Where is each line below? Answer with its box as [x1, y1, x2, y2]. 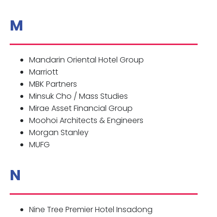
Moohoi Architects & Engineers [29, 115, 143, 126]
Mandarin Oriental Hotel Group [29, 54, 144, 66]
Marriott [29, 66, 58, 78]
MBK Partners [29, 78, 77, 90]
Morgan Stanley [29, 127, 89, 139]
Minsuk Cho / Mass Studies [29, 91, 128, 102]
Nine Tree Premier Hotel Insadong [29, 204, 153, 216]
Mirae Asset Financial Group [29, 103, 133, 114]
